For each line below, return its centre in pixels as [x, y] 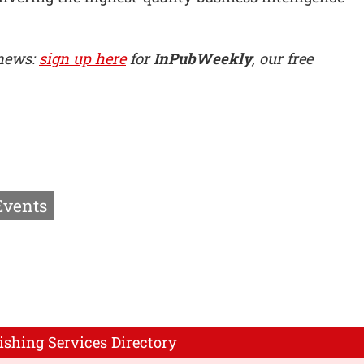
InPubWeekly [203, 59]
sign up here [82, 59]
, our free [282, 59]
